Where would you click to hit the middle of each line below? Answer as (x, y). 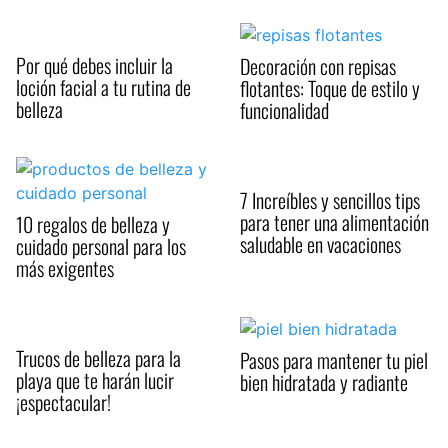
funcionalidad (284, 110)
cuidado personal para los (101, 246)
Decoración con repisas (318, 66)
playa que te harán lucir (95, 380)
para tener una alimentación (334, 222)
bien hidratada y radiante (324, 381)
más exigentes (65, 268)
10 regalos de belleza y (93, 224)
